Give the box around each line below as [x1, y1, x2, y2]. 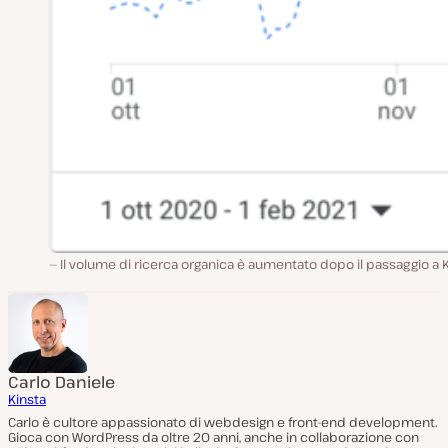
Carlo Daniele [8, 371, 115, 394]
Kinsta [8, 390, 46, 409]
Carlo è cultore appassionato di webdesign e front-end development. [8, 413, 437, 432]
